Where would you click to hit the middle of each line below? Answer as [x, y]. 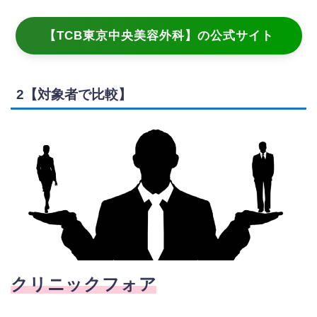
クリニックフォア [84, 284]
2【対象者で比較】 [74, 94]
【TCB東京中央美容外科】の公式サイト [158, 36]
